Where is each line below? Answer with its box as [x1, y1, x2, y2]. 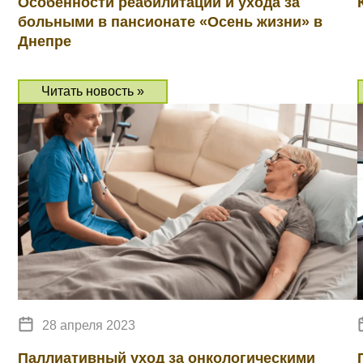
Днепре [18, 33, 71, 49]
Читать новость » [41, 84, 144, 98]
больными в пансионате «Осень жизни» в [18, 14, 322, 30]
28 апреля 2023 [42, 318, 135, 332]
